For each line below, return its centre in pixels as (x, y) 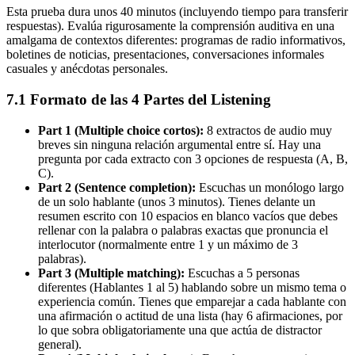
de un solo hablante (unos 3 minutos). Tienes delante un (177, 201)
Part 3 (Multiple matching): (111, 273)
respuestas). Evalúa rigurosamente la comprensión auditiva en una (170, 26)
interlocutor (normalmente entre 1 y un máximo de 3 (168, 244)
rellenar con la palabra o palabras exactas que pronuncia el (183, 230)
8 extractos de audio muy (268, 130)
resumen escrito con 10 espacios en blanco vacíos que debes (188, 216)
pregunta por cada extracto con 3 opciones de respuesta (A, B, (193, 158)
